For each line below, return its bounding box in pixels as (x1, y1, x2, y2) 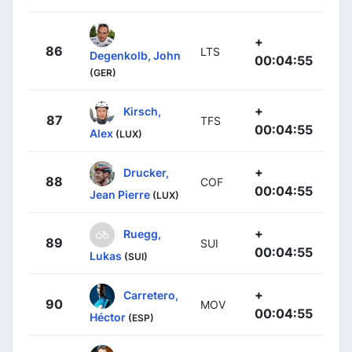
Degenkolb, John (90, 48, 181, 62)
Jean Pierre (90, 187, 150, 201)
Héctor (90, 310, 126, 324)
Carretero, (123, 288, 178, 302)
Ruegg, (123, 226, 161, 240)
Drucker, (123, 165, 169, 179)
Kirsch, (123, 104, 161, 118)
